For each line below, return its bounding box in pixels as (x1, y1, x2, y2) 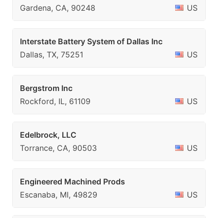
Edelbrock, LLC (20, 130, 76, 140)
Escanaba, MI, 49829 (20, 190, 97, 200)
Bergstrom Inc (20, 83, 73, 93)
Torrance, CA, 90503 (20, 143, 97, 153)
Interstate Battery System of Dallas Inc (20, 36, 163, 46)
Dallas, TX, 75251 (20, 50, 83, 59)
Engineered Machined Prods (20, 177, 125, 186)
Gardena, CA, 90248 (20, 3, 95, 13)
